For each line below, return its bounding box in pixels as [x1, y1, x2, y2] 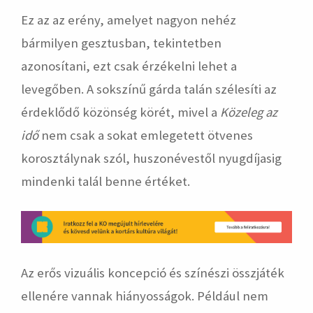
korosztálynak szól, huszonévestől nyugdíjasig [21, 150, 282, 167]
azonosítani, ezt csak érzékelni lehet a [21, 58, 237, 75]
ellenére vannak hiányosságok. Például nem [21, 287, 268, 304]
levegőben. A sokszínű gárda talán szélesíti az [21, 81, 277, 98]
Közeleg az [220, 104, 277, 121]
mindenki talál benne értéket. [21, 173, 190, 190]
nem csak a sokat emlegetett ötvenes [41, 127, 253, 144]
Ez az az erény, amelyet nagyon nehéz [21, 12, 236, 29]
